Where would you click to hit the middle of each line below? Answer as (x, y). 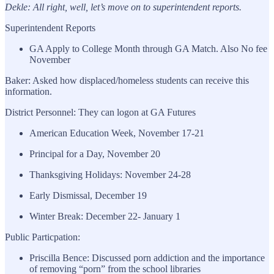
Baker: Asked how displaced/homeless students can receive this (127, 80)
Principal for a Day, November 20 (95, 154)
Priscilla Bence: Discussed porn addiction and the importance (147, 257)
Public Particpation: (43, 237)
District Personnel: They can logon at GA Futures (100, 112)
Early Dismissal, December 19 (88, 195)
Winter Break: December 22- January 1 (105, 216)
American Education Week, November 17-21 (117, 133)
